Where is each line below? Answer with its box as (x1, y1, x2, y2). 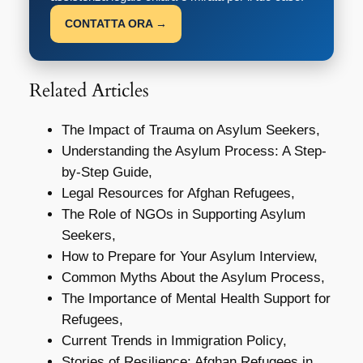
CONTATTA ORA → (64, 16, 167, 30)
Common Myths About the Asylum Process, (61, 270, 325, 286)
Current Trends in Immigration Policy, (61, 333, 287, 349)
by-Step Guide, (61, 164, 152, 181)
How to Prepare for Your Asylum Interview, (61, 249, 318, 265)
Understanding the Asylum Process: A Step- (61, 143, 327, 160)
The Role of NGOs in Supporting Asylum (61, 207, 305, 223)
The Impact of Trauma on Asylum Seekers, (61, 122, 320, 139)
